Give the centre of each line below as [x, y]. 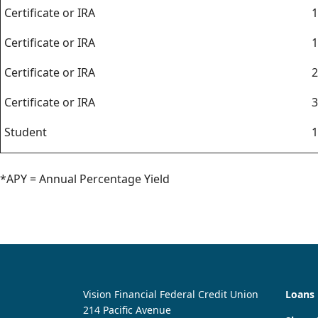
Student [24, 132]
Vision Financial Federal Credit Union [171, 294]
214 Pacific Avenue [127, 310]
